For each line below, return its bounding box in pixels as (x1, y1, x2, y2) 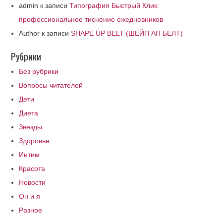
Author (19, 29, 40, 37)
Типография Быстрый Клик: (69, 1, 160, 9)
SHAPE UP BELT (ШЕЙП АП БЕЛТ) (71, 29, 183, 37)
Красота (19, 165, 46, 172)
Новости (19, 178, 46, 186)
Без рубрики (19, 67, 59, 75)
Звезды (19, 123, 43, 131)
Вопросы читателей (19, 81, 83, 89)
